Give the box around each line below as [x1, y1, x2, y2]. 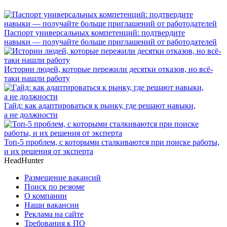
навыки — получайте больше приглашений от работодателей [4, 37, 217, 46]
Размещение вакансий [24, 173, 101, 182]
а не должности [4, 110, 58, 119]
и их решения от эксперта [4, 146, 93, 156]
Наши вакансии [24, 200, 79, 209]
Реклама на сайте [24, 209, 84, 218]
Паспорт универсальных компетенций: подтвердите [4, 28, 185, 37]
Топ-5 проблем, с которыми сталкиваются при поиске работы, [4, 137, 219, 146]
